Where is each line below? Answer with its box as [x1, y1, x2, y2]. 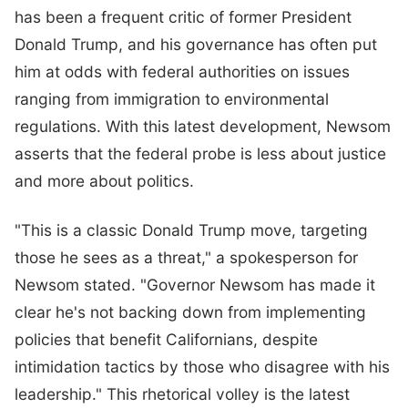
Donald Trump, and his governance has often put [15, 35, 377, 55]
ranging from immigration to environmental [15, 89, 329, 109]
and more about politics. [15, 171, 194, 191]
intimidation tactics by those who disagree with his [15, 356, 390, 376]
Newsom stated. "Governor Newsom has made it [15, 274, 375, 294]
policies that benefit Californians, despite [15, 329, 318, 349]
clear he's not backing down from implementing [15, 301, 366, 321]
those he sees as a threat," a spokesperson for [15, 247, 358, 267]
